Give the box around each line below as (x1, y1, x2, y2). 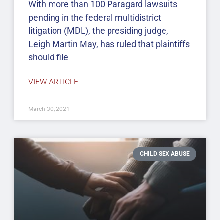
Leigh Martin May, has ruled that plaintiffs (28, 39, 190, 50)
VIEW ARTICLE (28, 77, 78, 87)
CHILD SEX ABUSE (139, 150, 190, 158)
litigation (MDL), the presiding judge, (28, 26, 168, 36)
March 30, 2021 (28, 106, 70, 113)
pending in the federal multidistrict (28, 12, 161, 23)
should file (28, 52, 68, 63)
